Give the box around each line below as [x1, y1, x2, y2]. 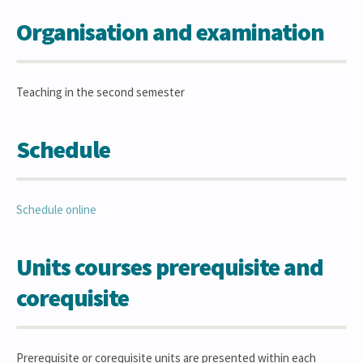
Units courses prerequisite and [16, 251, 323, 282]
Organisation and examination [16, 16, 324, 47]
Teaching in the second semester [16, 84, 185, 100]
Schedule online [16, 202, 96, 217]
